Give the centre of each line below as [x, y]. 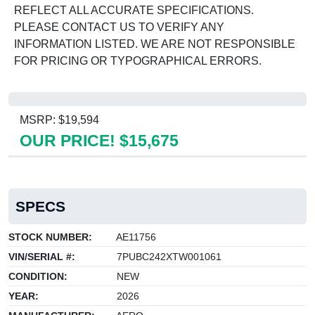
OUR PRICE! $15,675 [99, 140]
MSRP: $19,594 [59, 120]
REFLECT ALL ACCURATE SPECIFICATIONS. [134, 10]
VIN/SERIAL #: [42, 256]
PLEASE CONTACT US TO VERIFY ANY [119, 27]
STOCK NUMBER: [50, 237]
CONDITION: [38, 276]
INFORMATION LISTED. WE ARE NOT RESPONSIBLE [155, 44]
